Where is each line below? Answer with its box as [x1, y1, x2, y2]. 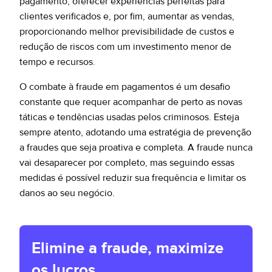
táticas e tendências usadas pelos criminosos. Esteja [19, 111, 239, 123]
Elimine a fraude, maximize [32, 239, 223, 258]
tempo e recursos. [19, 56, 95, 68]
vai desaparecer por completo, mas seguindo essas [19, 157, 234, 169]
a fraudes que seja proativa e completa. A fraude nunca [19, 141, 253, 154]
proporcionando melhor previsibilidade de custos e [19, 25, 234, 38]
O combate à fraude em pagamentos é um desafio [19, 81, 230, 93]
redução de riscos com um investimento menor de [19, 41, 231, 53]
